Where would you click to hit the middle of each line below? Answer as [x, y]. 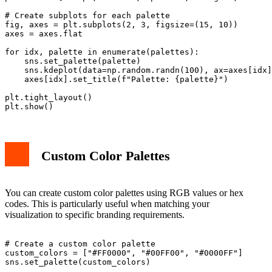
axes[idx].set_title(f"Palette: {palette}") [117, 79]
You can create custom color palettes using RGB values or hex [124, 192]
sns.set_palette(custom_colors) [78, 262]
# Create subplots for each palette [87, 15]
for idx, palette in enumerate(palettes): [102, 52]
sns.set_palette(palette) [73, 61]
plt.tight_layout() [49, 97]
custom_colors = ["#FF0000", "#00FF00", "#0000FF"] [124, 253]
